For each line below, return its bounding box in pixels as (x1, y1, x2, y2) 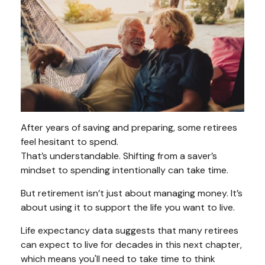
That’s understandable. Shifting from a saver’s (21, 150, 217, 163)
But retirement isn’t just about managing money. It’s (21, 187, 243, 200)
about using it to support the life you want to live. (21, 201, 235, 214)
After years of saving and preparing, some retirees (21, 121, 237, 134)
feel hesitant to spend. (21, 135, 118, 148)
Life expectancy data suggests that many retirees (21, 224, 238, 237)
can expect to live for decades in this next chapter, (21, 238, 242, 251)
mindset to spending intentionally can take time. (21, 164, 228, 177)
